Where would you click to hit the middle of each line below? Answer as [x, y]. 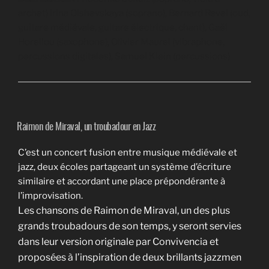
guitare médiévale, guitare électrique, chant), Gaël [123, 27]
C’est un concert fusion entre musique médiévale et [128, 153]
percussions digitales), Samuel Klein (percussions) [124, 56]
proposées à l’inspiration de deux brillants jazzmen [130, 258]
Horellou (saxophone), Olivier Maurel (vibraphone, [121, 42]
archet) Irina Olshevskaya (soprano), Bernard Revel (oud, [134, 13]
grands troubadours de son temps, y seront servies [130, 226]
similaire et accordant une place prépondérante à [122, 182]
